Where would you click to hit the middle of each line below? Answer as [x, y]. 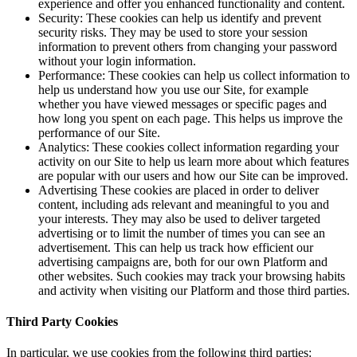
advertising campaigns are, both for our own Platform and [183, 261]
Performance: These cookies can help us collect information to [194, 75]
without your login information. [117, 61]
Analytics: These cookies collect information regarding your [188, 147]
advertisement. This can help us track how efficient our [176, 247]
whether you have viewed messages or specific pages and [182, 104]
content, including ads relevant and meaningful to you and [184, 204]
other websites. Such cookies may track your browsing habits [192, 276]
